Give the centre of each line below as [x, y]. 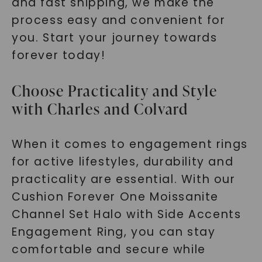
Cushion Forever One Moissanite [115, 197]
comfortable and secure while [108, 249]
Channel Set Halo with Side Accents [126, 214]
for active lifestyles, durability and [123, 162]
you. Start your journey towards [114, 38]
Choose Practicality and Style [114, 91]
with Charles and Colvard [100, 109]
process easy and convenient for [118, 20]
